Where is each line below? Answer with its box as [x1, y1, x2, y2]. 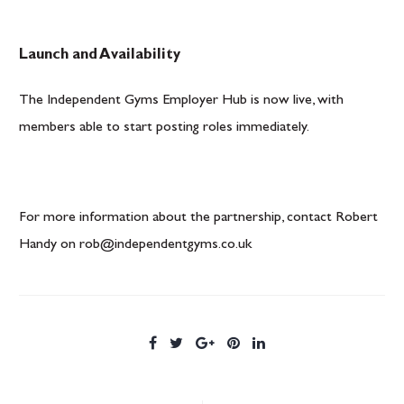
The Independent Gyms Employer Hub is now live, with [19, 94, 344, 108]
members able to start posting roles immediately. [19, 121, 309, 135]
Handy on [19, 238, 79, 252]
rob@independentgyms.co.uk [79, 238, 252, 252]
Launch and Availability [19, 49, 180, 63]
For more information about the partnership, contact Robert [19, 211, 378, 225]
